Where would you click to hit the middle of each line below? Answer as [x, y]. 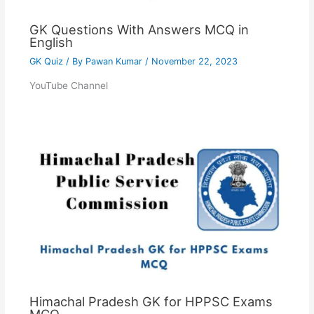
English [51, 42]
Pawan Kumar [115, 61]
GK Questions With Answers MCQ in [139, 29]
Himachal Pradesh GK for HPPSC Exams [151, 302]
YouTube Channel [68, 86]
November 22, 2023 [194, 61]
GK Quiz [46, 61]
